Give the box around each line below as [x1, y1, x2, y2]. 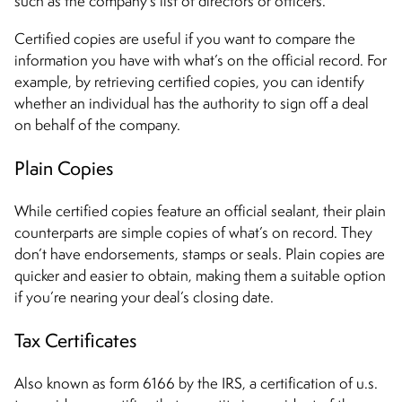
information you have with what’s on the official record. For [14, 49, 387, 70]
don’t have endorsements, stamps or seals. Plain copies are [14, 243, 385, 264]
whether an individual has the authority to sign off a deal [14, 92, 369, 113]
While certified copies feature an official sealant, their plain [14, 200, 386, 221]
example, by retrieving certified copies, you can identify [14, 71, 364, 92]
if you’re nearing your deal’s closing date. [14, 286, 274, 307]
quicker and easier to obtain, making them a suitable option [14, 265, 386, 285]
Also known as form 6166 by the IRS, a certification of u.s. [14, 372, 378, 393]
